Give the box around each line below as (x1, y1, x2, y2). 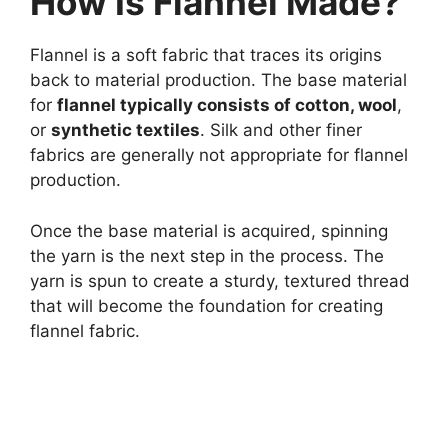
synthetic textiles (51, 120, 200, 141)
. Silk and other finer (200, 120, 362, 141)
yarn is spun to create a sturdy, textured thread (30, 270, 410, 291)
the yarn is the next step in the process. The (30, 245, 384, 266)
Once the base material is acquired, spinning (30, 220, 388, 241)
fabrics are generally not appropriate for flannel (30, 145, 408, 166)
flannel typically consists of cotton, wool (57, 95, 397, 116)
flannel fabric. (30, 320, 140, 341)
